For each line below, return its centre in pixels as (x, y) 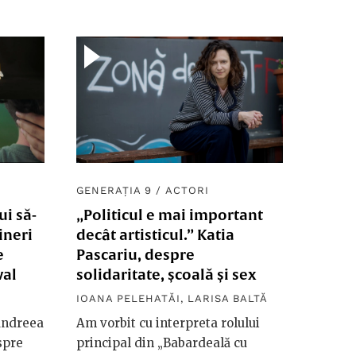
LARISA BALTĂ (228, 299)
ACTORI (187, 191)
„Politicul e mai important (170, 215)
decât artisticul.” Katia (155, 235)
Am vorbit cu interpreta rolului (168, 323)
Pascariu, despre (135, 255)
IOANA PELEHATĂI (128, 299)
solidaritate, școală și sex (166, 275)
